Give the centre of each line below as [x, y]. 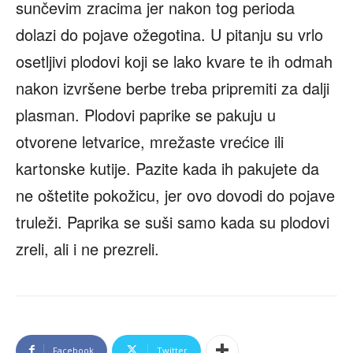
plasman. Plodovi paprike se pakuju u [146, 114]
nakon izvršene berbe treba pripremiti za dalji [173, 87]
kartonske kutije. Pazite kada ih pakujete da [167, 168]
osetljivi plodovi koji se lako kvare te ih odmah [174, 61]
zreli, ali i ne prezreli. [87, 248]
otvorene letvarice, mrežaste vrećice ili [150, 141]
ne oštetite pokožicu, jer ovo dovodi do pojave [175, 195]
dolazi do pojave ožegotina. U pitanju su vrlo [169, 34]
